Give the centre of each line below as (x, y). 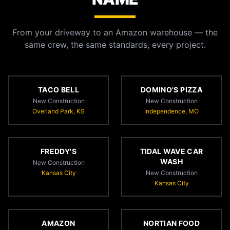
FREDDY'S (59, 151)
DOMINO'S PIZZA (171, 90)
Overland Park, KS (59, 111)
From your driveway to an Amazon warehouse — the (115, 32)
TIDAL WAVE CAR (171, 151)
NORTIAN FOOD (171, 223)
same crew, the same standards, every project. (115, 45)
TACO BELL (59, 90)
